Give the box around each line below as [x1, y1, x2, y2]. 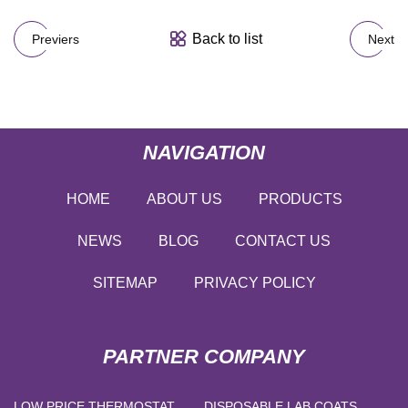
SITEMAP [92, 274, 158, 291]
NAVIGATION [143, 140, 265, 164]
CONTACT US [235, 232, 331, 249]
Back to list [191, 31, 262, 46]
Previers [32, 31, 79, 46]
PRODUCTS [258, 190, 342, 207]
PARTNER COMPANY [103, 344, 305, 368]
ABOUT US [146, 190, 222, 207]
